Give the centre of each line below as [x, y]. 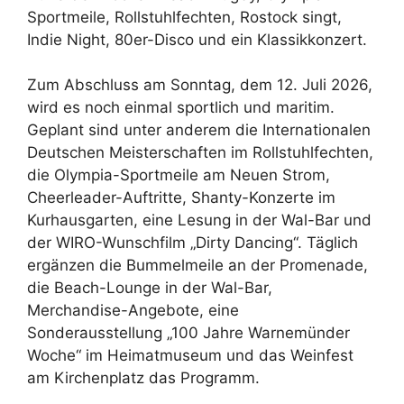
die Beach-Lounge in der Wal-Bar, [150, 288]
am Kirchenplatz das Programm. [143, 378]
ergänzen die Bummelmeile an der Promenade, [197, 266]
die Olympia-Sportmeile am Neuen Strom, [179, 175]
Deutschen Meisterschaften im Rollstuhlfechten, [200, 153]
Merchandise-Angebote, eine [133, 311]
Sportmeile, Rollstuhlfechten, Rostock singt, [184, 17]
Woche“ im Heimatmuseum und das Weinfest [190, 356]
